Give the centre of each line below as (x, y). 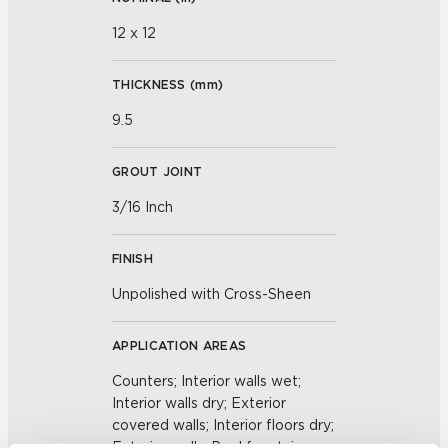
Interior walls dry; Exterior (199, 403)
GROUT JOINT (157, 171)
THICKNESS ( (154, 84)
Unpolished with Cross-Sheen (211, 294)
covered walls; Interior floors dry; (223, 425)
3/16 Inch (142, 207)
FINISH (132, 258)
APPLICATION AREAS (179, 345)
